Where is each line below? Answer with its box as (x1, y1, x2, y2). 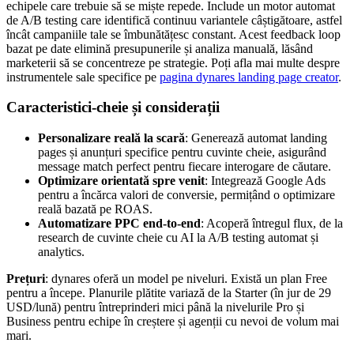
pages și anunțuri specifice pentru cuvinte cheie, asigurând (38, 145, 326, 160)
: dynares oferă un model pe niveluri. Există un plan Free (45, 272, 327, 286)
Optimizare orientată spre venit (38, 174, 205, 188)
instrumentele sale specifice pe (6, 70, 160, 84)
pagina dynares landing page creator (160, 70, 338, 84)
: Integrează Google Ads (205, 174, 326, 188)
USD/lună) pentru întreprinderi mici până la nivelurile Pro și (6, 300, 304, 314)
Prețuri (6, 272, 45, 286)
